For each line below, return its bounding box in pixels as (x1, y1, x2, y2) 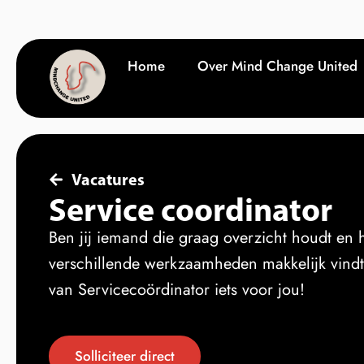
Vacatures (71, 169, 145, 189)
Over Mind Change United (197, 56, 357, 76)
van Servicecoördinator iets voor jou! (49, 278, 305, 301)
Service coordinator (49, 188, 332, 229)
